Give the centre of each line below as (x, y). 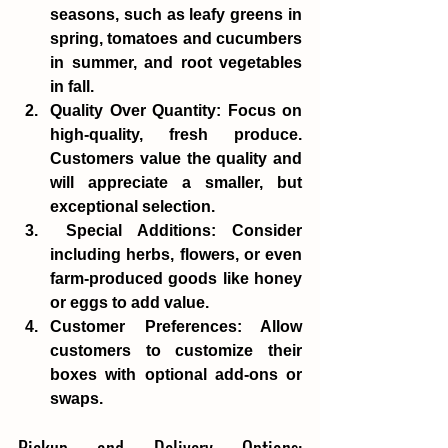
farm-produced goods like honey (176, 278)
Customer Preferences (143, 326)
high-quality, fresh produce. (176, 134)
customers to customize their (176, 350)
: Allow (269, 326)
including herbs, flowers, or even (176, 254)
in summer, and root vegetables (176, 62)
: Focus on (259, 110)
